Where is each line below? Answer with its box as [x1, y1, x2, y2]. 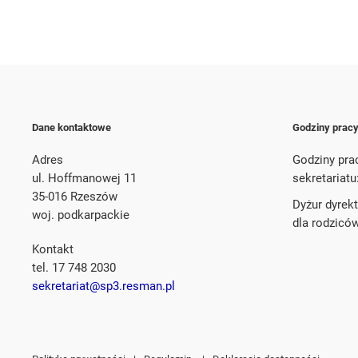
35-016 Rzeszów [32, 189, 117, 204]
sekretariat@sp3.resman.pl [32, 278, 175, 293]
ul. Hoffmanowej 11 [32, 170, 137, 185]
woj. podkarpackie [32, 207, 129, 222]
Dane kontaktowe [32, 121, 111, 133]
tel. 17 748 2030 [32, 260, 116, 275]
